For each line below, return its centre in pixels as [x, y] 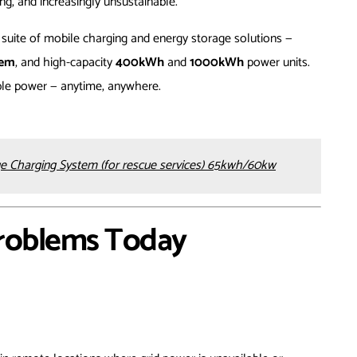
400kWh [140, 63]
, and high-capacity [65, 63]
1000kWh [217, 63]
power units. [277, 63]
